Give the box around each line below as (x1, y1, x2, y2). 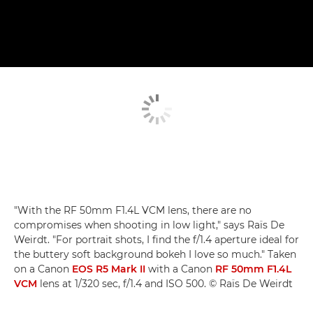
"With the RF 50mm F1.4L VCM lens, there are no (14, 203, 252, 217)
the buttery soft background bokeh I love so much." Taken (14, 247, 296, 261)
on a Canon (14, 262, 72, 275)
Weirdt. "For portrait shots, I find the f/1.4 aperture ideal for (14, 233, 299, 246)
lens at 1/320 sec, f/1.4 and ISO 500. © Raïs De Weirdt (37, 277, 293, 290)
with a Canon (145, 262, 215, 275)
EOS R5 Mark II (72, 262, 145, 275)
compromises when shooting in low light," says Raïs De (14, 218, 284, 231)
